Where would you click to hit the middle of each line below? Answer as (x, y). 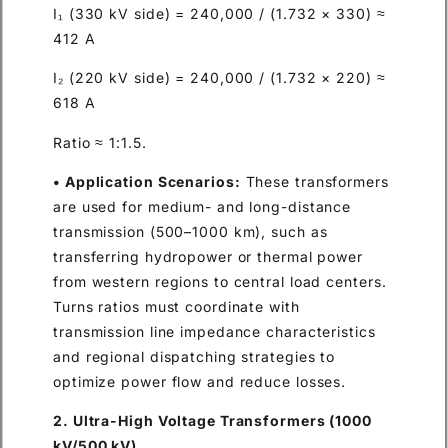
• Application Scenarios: (147, 181)
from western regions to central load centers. (220, 281)
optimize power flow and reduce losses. (200, 381)
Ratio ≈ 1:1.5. (100, 142)
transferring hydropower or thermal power (208, 256)
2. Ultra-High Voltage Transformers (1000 (212, 421)
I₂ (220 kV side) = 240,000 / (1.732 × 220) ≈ (219, 78)
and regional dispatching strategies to (194, 356)
